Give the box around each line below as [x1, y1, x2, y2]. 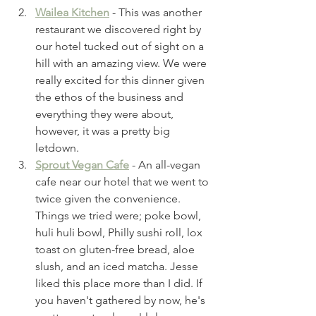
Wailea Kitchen [35, 5, 109, 19]
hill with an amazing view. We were [35, 56, 209, 70]
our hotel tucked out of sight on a [35, 39, 207, 53]
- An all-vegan [129, 157, 203, 171]
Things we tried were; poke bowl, [35, 208, 204, 222]
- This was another [109, 5, 205, 19]
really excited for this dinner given [35, 73, 207, 87]
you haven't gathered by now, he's [35, 293, 208, 307]
